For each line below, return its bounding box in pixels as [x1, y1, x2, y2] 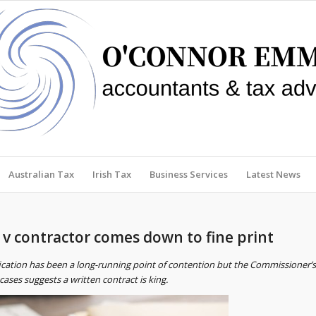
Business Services [150, 168, 229, 181]
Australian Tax [8, 168, 75, 181]
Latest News [246, 168, 301, 181]
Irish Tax [92, 168, 132, 181]
